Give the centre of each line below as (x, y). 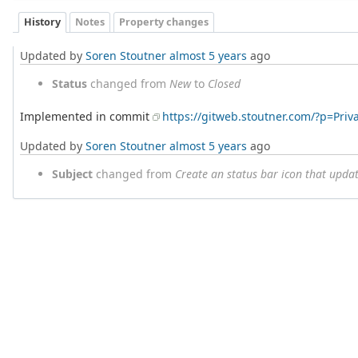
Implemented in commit (86, 116)
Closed (224, 83)
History (42, 22)
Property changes (164, 22)
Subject (72, 173)
